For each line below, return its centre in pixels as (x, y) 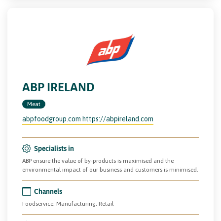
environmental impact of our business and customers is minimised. (110, 169)
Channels (48, 191)
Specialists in (54, 148)
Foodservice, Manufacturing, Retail (68, 203)
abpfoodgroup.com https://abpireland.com (88, 119)
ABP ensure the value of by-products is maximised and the (98, 161)
